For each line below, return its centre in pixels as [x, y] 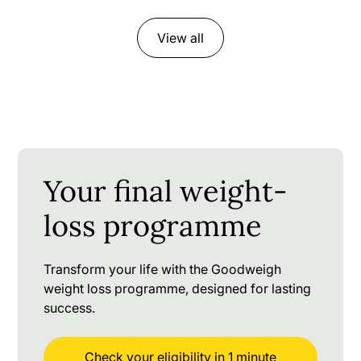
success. [70, 307]
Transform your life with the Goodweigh [163, 269]
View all [180, 37]
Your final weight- [166, 191]
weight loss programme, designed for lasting [178, 288]
